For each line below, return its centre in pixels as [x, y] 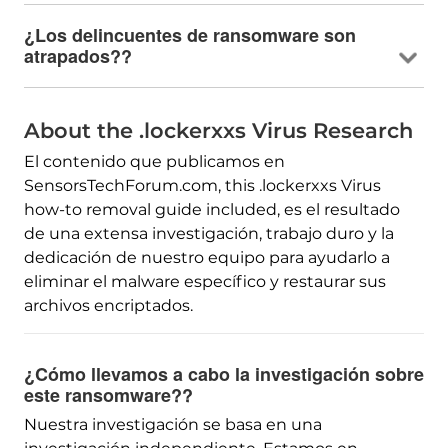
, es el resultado [338, 209]
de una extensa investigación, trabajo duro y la [208, 233]
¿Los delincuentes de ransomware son [189, 34]
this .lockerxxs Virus [302, 185]
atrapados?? [77, 55]
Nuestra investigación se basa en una [172, 424]
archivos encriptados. [108, 305]
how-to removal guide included [150, 209]
